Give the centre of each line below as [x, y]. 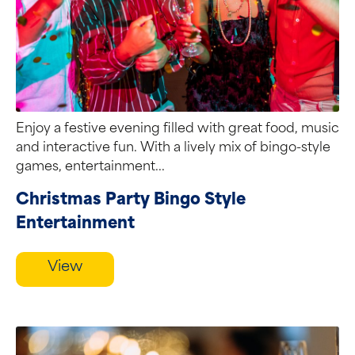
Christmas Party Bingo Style [131, 200]
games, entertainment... [90, 167]
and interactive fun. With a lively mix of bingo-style [173, 148]
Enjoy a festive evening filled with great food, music [177, 129]
